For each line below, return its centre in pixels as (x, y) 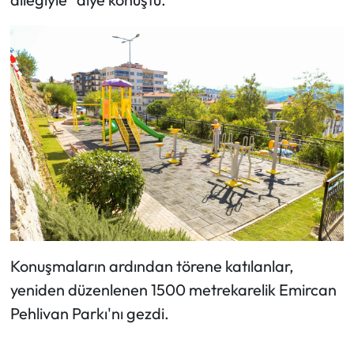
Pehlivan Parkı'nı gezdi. (89, 314)
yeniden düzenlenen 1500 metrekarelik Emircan (173, 290)
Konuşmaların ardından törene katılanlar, (152, 266)
